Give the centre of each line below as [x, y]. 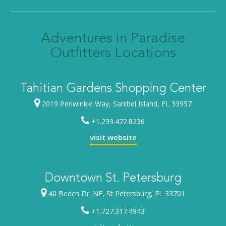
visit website [113, 137]
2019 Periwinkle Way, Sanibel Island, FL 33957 [116, 104]
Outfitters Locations [113, 54]
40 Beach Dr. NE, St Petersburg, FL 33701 [116, 194]
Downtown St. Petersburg [113, 179]
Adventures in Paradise [113, 39]
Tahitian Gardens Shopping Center [113, 89]
